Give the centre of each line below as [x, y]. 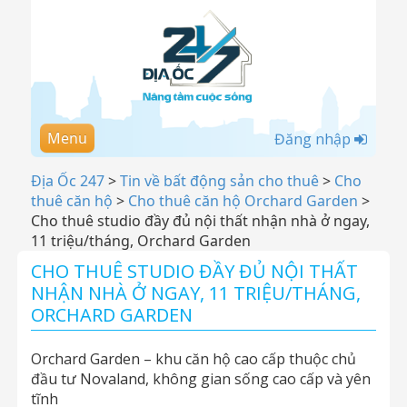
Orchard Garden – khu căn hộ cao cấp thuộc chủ [194, 359]
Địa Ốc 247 [68, 181]
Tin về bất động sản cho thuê [219, 181]
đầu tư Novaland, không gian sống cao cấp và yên [201, 379]
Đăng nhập [314, 139]
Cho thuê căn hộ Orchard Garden [243, 201]
